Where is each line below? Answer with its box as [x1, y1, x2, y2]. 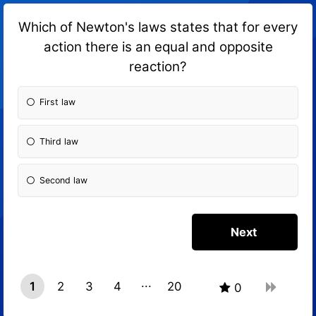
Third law [39, 135, 79, 147]
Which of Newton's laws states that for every [18, 18, 298, 35]
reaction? [129, 58, 187, 75]
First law [39, 97, 76, 108]
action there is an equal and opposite [43, 38, 273, 55]
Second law [39, 174, 88, 186]
